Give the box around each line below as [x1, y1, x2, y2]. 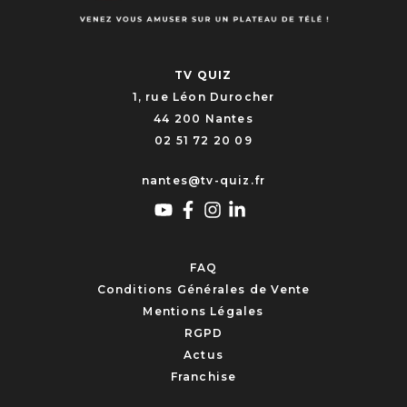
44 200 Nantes [154, 111, 253, 125]
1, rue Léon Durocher [132, 89, 275, 104]
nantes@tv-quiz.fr [141, 173, 266, 187]
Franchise [170, 370, 237, 384]
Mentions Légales [143, 304, 264, 319]
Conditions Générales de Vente [96, 283, 311, 297]
